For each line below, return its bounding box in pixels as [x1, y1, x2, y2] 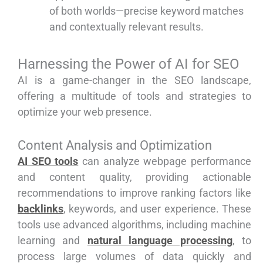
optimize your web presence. [18, 106, 152, 119]
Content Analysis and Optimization [18, 138, 212, 153]
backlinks [18, 203, 63, 215]
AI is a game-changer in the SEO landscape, [18, 74, 251, 87]
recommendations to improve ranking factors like [18, 187, 251, 200]
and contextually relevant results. [49, 21, 204, 33]
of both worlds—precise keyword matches [49, 5, 244, 18]
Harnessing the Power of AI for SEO [18, 56, 240, 73]
